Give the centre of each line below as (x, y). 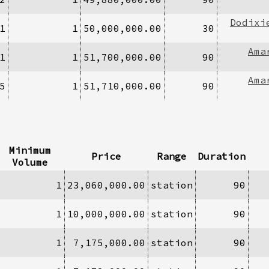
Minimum (30, 150)
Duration (222, 156)
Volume (30, 162)
